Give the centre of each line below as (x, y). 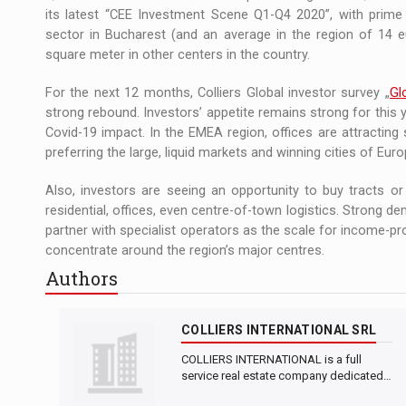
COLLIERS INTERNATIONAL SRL (279, 330)
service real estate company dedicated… (286, 376)
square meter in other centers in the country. (178, 54)
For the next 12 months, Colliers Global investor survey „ (217, 92)
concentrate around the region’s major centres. (185, 250)
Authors (82, 278)
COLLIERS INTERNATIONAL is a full (271, 360)
